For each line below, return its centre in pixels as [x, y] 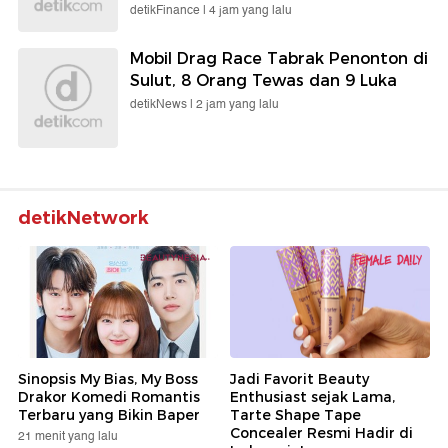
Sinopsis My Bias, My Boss [108, 379]
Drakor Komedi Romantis [109, 397]
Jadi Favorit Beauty [299, 379]
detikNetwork [83, 217]
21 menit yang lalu [68, 436]
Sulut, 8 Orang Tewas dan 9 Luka [263, 80]
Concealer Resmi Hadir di [321, 433]
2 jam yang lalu [237, 104]
